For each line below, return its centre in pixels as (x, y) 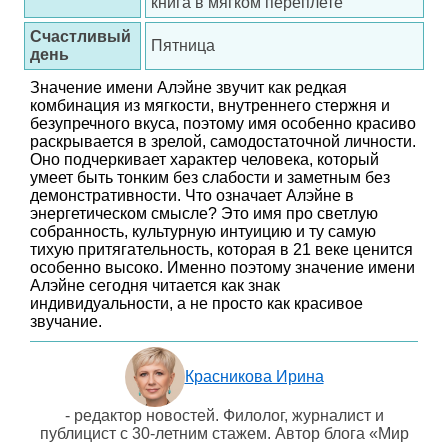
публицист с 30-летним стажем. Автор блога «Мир (224, 433)
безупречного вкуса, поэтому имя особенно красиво (223, 123)
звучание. (66, 321)
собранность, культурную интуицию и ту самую (203, 231)
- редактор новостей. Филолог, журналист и (224, 415)
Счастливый (80, 36)
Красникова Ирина (254, 376)
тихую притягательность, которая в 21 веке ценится (221, 249)
